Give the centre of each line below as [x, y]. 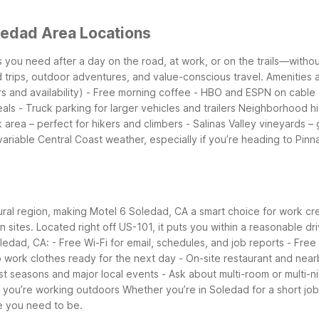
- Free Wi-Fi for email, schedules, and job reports [168, 243]
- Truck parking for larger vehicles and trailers [127, 108]
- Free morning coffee [138, 93]
